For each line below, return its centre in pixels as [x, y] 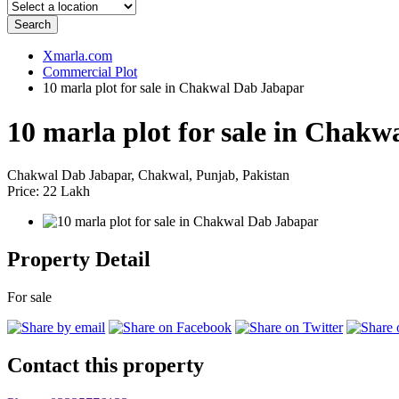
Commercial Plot [90, 72]
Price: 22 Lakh [49, 191]
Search [33, 25]
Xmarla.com [77, 56]
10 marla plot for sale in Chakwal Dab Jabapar [173, 88]
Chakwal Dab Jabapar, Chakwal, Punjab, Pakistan [148, 175]
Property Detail [79, 260]
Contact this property [106, 365]
